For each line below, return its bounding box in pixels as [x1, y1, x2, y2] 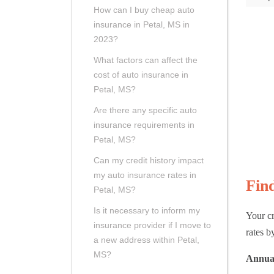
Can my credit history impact [94, 155, 204, 166]
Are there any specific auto [94, 105, 197, 116]
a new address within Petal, [94, 235, 199, 245]
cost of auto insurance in [94, 70, 188, 80]
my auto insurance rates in [94, 170, 196, 180]
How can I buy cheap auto [94, 5, 194, 15]
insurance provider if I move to [94, 220, 211, 231]
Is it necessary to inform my [94, 206, 200, 216]
